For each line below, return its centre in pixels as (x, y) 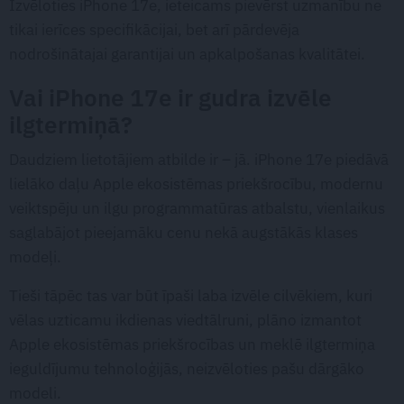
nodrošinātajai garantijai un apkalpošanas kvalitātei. (187, 55)
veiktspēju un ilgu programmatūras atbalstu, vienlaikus (197, 209)
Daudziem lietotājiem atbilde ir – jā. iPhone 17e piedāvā (199, 160)
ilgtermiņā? (71, 125)
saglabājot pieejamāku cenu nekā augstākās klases (184, 233)
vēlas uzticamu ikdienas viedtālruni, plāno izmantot (185, 321)
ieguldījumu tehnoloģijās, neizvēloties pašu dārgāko (187, 369)
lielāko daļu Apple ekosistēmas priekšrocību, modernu (196, 184)
